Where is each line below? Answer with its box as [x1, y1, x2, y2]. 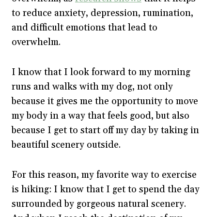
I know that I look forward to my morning [12, 66, 190, 78]
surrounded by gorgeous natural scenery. [12, 198, 186, 210]
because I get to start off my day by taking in [12, 124, 199, 136]
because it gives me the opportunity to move [12, 95, 198, 107]
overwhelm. [12, 36, 63, 48]
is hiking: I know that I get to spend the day [12, 184, 200, 195]
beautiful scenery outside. [12, 139, 123, 151]
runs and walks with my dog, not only [12, 81, 173, 93]
